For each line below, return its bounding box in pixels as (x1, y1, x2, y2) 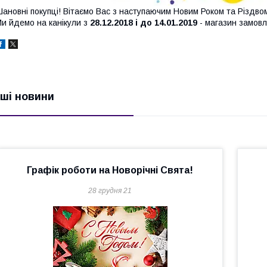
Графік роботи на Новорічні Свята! (27, 165, 194, 175)
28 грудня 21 (88, 187, 132, 195)
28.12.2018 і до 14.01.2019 (90, 18, 197, 27)
